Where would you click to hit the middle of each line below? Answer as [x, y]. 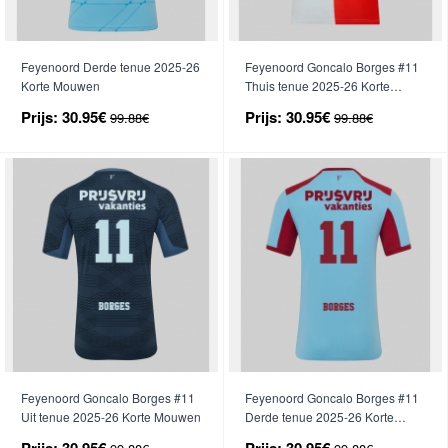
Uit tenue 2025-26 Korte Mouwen [111, 416]
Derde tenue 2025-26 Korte [319, 416]
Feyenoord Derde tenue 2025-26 [110, 66]
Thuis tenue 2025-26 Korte [317, 85]
